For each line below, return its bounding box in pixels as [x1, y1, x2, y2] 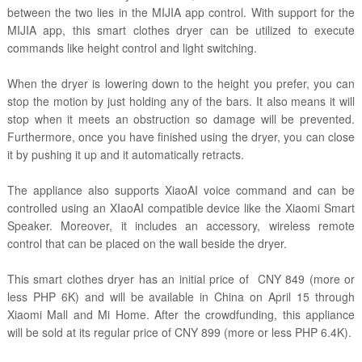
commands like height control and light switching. [6, 40, 260, 57]
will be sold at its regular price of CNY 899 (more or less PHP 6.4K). [6, 324, 351, 341]
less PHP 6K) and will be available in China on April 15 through [6, 288, 356, 305]
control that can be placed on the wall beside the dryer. [6, 235, 287, 252]
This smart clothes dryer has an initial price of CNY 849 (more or [6, 271, 356, 288]
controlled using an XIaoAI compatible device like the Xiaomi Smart [6, 200, 356, 217]
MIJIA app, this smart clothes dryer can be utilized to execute [6, 22, 356, 39]
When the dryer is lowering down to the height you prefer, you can [6, 75, 356, 92]
